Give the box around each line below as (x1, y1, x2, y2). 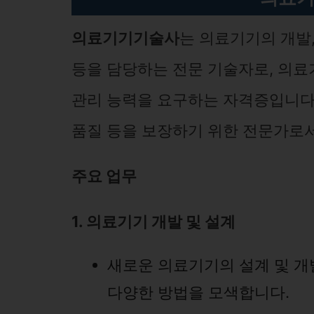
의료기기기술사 (71, 29, 179, 47)
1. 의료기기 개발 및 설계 (71, 212, 235, 231)
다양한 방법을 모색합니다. (107, 283, 289, 301)
